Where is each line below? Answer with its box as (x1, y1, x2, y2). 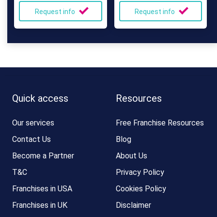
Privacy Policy (116, 168, 164, 177)
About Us (116, 151, 147, 160)
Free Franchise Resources (116, 118, 204, 127)
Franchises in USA (12, 184, 72, 193)
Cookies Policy (116, 184, 166, 193)
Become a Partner (12, 151, 74, 160)
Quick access (12, 93, 68, 104)
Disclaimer (116, 201, 151, 210)
